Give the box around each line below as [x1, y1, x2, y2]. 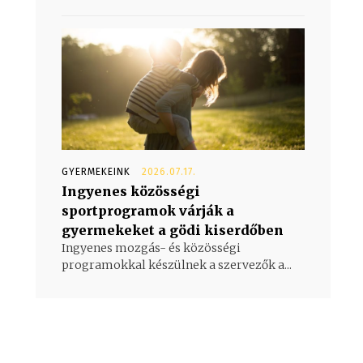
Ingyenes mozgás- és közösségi [62, 240, 241, 255]
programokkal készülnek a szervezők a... [62, 257, 292, 272]
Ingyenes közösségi [62, 182, 200, 199]
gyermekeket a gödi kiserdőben [62, 221, 284, 238]
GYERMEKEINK [62, 165, 130, 177]
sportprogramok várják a [62, 202, 234, 219]
